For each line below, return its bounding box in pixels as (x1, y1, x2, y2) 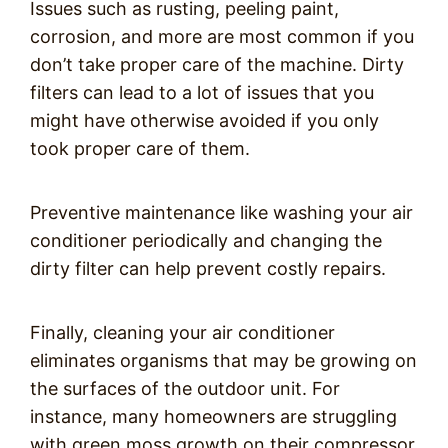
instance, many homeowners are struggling (30, 406, 397, 428)
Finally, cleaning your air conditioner (30, 322, 335, 344)
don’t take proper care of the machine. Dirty (30, 54, 404, 76)
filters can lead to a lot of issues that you (30, 82, 374, 104)
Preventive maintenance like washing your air (30, 202, 413, 224)
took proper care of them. (30, 138, 250, 160)
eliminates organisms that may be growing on (30, 350, 417, 372)
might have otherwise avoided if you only (30, 110, 379, 132)
